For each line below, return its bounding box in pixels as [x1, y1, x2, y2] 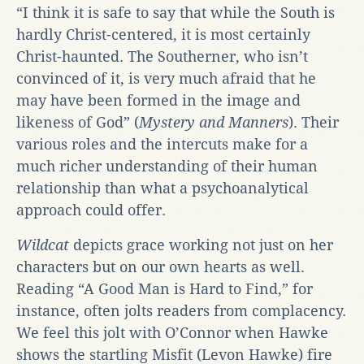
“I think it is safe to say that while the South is [16, 3, 335, 21]
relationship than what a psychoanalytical [16, 179, 309, 197]
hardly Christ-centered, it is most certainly [16, 25, 310, 43]
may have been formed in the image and [16, 91, 301, 109]
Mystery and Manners [139, 113, 288, 131]
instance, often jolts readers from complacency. [16, 301, 346, 319]
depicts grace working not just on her [73, 236, 333, 253]
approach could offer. [16, 201, 166, 219]
